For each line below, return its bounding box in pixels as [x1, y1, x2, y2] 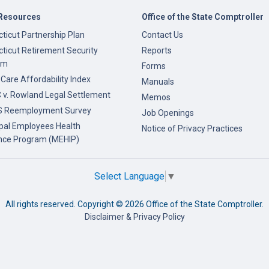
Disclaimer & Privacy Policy [84, 212, 185, 222]
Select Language [94, 171, 165, 183]
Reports [142, 46, 172, 55]
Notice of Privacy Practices [142, 124, 243, 133]
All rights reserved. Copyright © [5, 199, 125, 210]
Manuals [142, 77, 174, 86]
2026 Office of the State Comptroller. [125, 199, 264, 210]
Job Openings [142, 108, 194, 118]
